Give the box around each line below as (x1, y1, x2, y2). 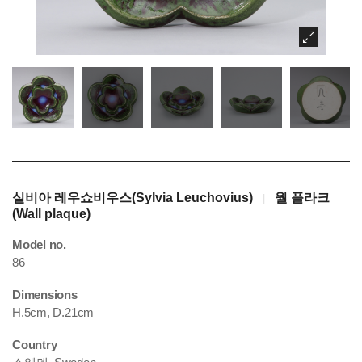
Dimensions (12, 288, 78, 301)
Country (12, 338, 57, 351)
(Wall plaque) (12, 207, 90, 221)
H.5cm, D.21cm (12, 305, 95, 319)
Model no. (12, 238, 66, 251)
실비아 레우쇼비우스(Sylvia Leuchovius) (12, 191, 253, 204)
